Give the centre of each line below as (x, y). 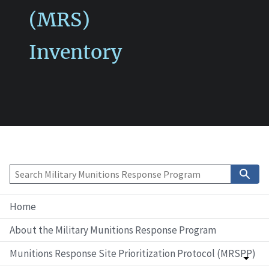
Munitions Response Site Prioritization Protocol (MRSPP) (133, 253)
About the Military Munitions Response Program (113, 230)
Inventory (75, 52)
